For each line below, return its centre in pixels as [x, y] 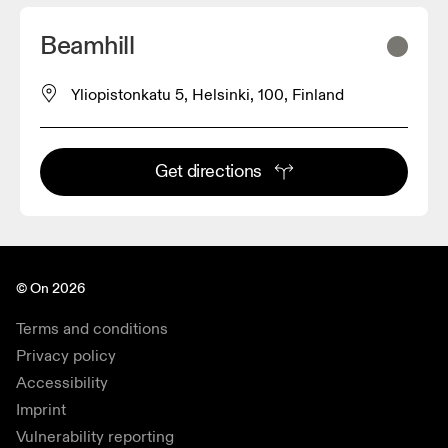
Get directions [208, 172]
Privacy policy [66, 356]
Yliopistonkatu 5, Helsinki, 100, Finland [207, 95]
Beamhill [87, 46]
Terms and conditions [92, 329]
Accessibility [62, 383]
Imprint [41, 410]
